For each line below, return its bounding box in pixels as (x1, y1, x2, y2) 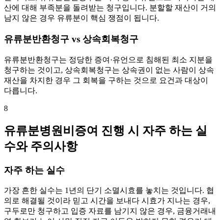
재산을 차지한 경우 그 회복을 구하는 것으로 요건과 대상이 (4, 76, 208, 84)
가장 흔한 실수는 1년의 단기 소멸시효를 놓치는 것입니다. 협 (4, 186, 214, 195)
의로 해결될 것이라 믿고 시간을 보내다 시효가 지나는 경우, (4, 196, 210, 205)
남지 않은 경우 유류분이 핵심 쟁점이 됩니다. (4, 14, 159, 23)
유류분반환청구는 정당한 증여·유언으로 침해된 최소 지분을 (4, 55, 213, 64)
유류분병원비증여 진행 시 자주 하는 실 (4, 124, 207, 137)
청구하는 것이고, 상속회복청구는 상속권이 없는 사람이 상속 (4, 65, 214, 74)
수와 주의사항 (4, 139, 78, 153)
